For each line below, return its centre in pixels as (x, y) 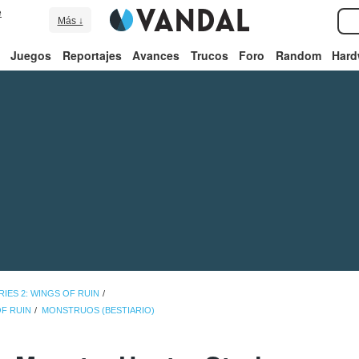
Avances (156, 55)
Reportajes (92, 55)
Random (298, 55)
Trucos (209, 55)
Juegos (31, 55)
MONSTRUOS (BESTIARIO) (98, 311)
